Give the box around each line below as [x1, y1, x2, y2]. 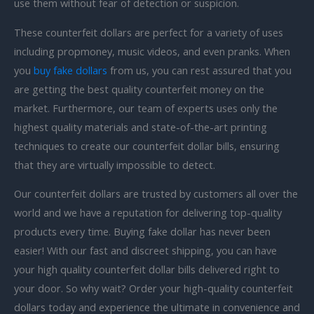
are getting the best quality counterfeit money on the [14, 81, 264, 96]
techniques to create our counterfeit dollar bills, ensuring [14, 138, 280, 153]
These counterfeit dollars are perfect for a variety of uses [14, 25, 283, 39]
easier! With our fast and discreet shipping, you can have [14, 243, 277, 258]
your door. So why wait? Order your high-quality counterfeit [14, 281, 293, 296]
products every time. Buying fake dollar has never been [14, 224, 271, 239]
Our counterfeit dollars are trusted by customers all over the [14, 186, 298, 201]
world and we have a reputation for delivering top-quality [14, 205, 282, 220]
